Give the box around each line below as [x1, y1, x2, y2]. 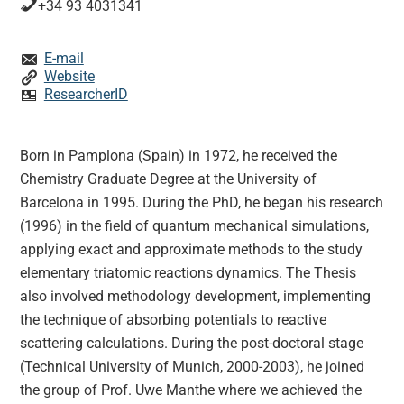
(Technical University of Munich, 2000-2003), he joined [20, 358, 365, 376]
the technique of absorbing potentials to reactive [20, 311, 327, 329]
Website [43, 68, 95, 86]
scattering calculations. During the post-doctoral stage [20, 335, 364, 353]
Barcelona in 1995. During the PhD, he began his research [20, 194, 384, 212]
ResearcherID [43, 86, 128, 104]
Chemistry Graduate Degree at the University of [20, 170, 317, 188]
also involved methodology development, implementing [20, 288, 372, 306]
